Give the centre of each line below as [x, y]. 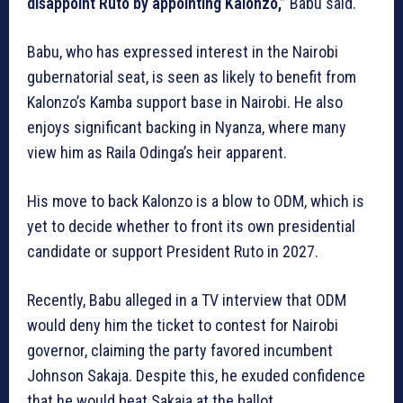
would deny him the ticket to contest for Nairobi [183, 326]
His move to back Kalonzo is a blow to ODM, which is [196, 201]
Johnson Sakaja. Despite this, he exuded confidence [196, 376]
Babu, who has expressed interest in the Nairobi [183, 52]
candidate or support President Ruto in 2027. [173, 252]
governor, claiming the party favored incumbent [180, 351]
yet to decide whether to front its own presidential [191, 227]
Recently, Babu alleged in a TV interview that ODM [187, 300]
